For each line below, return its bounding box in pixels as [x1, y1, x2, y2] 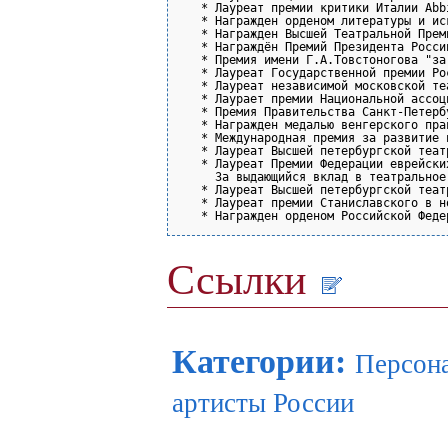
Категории [172, 342, 335, 380]
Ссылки [167, 256, 317, 303]
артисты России [172, 387, 354, 418]
